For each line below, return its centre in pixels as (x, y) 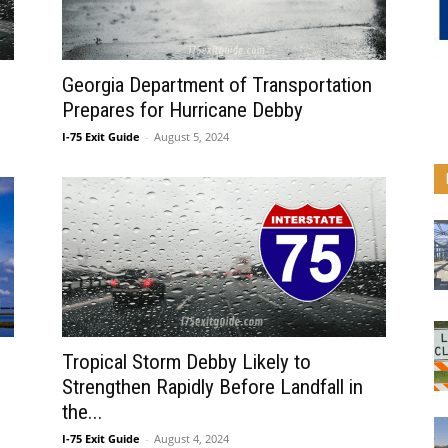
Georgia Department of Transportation (217, 85)
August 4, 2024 (191, 438)
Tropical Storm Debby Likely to (186, 362)
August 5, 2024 (191, 136)
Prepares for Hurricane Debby (182, 110)
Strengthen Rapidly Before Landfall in (212, 387)
